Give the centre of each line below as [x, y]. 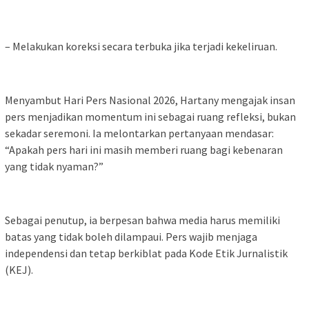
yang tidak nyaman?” [54, 166]
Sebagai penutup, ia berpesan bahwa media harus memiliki [142, 220]
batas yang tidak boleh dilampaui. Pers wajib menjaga [131, 236]
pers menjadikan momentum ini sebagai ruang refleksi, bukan [150, 116]
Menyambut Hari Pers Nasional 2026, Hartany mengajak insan [150, 100]
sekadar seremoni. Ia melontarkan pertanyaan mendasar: [139, 133]
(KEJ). [19, 269]
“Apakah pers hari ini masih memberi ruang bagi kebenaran [144, 149]
